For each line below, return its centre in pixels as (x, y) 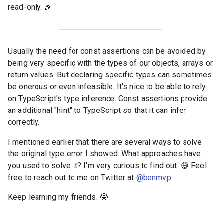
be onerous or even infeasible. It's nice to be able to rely (107, 86)
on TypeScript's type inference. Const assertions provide (108, 98)
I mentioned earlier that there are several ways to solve (105, 142)
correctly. (24, 122)
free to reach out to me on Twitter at (72, 177)
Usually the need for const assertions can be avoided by (107, 51)
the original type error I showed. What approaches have (105, 153)
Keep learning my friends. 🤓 (58, 197)
